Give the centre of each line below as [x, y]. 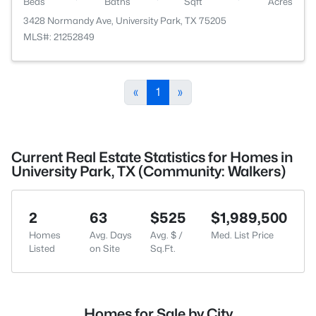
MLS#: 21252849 [59, 37]
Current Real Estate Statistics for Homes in [152, 157]
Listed [42, 248]
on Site [105, 248]
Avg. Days [111, 235]
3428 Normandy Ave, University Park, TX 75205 [125, 20]
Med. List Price [242, 235]
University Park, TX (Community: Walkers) [148, 171]
